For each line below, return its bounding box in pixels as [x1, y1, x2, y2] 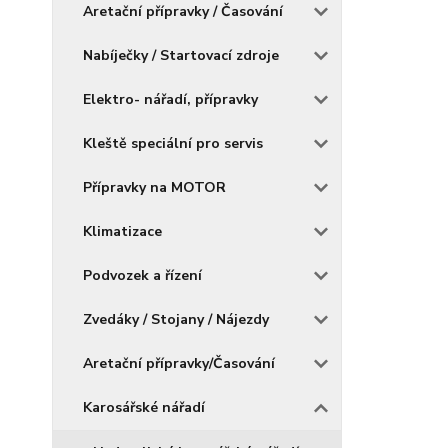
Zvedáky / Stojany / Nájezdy [83, 310, 269, 329]
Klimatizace [83, 222, 162, 241]
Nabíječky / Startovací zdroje [83, 46, 279, 65]
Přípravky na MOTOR [83, 178, 226, 197]
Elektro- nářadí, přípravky [83, 90, 258, 109]
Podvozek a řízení [83, 266, 202, 285]
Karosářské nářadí [83, 398, 205, 417]
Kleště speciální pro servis [83, 134, 263, 153]
